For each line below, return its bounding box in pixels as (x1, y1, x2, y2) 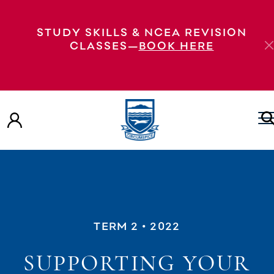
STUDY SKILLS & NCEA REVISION (36, 25, 247, 39)
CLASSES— (69, 39, 139, 52)
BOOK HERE (138, 39, 214, 52)
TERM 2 (94, 219, 139, 232)
